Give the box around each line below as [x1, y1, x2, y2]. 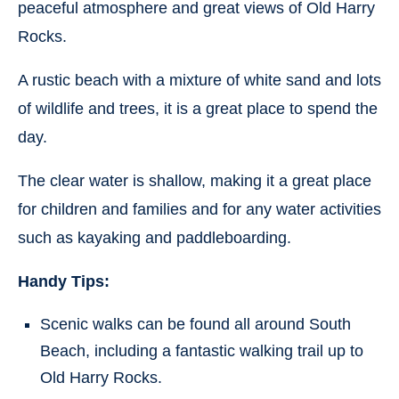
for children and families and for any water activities [18, 199, 381, 218]
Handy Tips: [18, 272, 110, 290]
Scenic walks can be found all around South [40, 314, 351, 333]
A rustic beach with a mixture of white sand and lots [18, 70, 381, 89]
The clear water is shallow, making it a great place [18, 171, 371, 190]
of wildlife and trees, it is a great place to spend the [18, 99, 378, 118]
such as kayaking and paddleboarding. [18, 228, 291, 247]
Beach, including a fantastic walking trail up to [40, 341, 363, 360]
